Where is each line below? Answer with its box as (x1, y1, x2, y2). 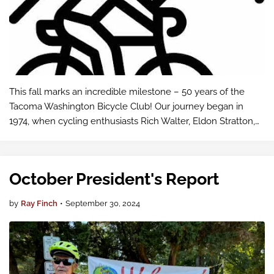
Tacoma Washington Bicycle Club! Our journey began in (9, 101, 243, 112)
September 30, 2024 (65, 199, 140, 208)
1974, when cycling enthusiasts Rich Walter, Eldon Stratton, (9, 116, 255, 127)
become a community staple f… (9, 145, 140, 156)
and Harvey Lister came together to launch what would (9, 130, 243, 141)
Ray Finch (21, 199, 57, 208)
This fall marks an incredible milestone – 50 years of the (9, 86, 245, 97)
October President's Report (9, 169, 219, 188)
